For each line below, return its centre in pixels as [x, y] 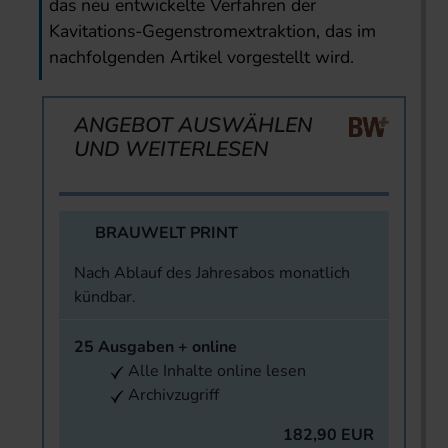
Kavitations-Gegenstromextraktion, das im [213, 31]
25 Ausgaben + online [155, 347]
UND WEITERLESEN [171, 149]
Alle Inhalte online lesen [215, 371]
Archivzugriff [171, 395]
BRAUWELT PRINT [166, 233]
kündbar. [105, 297]
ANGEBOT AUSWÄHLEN [193, 125]
